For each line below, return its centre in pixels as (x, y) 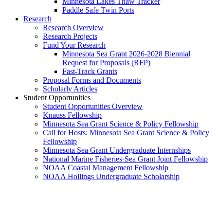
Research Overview (73, 27)
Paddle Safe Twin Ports (98, 10)
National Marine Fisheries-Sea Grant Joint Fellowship (125, 159)
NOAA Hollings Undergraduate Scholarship (111, 176)
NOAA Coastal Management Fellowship (106, 167)
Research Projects (70, 36)
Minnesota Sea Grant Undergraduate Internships (117, 150)
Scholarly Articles (70, 89)
